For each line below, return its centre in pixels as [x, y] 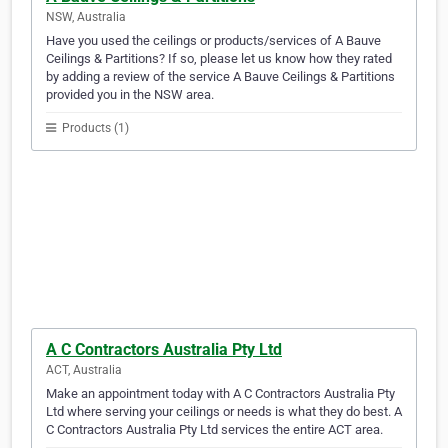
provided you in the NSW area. [130, 95]
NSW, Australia [86, 17]
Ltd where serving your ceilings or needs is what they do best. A [224, 412]
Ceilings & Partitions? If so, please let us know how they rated [219, 59]
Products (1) [94, 128]
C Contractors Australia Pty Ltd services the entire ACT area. [214, 430]
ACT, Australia [84, 370]
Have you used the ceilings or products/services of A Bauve [213, 41]
